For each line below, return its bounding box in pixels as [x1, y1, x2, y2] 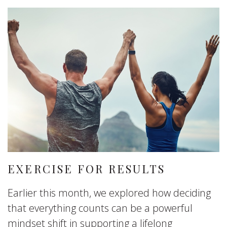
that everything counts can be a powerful [8, 201, 193, 215]
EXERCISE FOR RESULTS [8, 161, 165, 176]
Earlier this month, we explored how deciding [8, 186, 211, 200]
